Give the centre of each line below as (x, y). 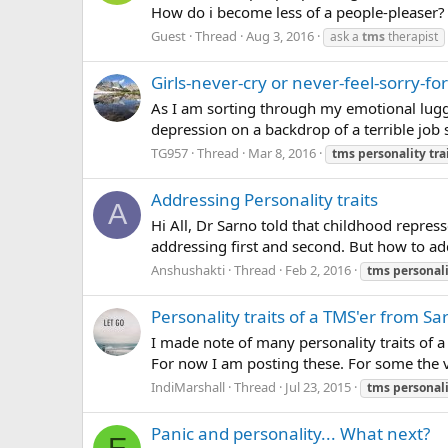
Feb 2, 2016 (318, 269)
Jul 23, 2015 (318, 386)
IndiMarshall (188, 386)
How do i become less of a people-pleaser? (298, 12)
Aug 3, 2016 (280, 36)
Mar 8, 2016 (282, 152)
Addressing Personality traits (264, 200)
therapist (411, 37)
